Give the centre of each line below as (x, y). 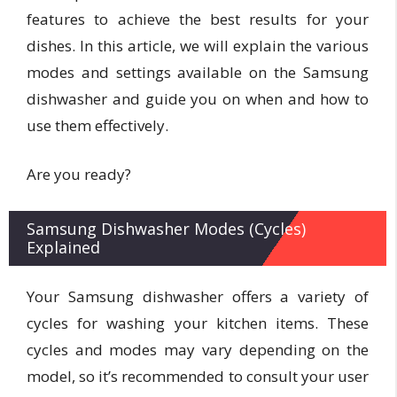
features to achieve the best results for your (198, 19)
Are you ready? (79, 174)
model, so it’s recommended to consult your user (198, 376)
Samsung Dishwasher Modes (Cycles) (166, 228)
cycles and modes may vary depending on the (198, 349)
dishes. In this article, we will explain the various (198, 45)
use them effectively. (97, 125)
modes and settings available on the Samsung (198, 72)
